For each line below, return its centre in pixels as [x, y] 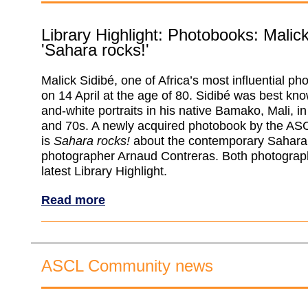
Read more [73, 200]
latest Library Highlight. [104, 171]
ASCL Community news [127, 266]
